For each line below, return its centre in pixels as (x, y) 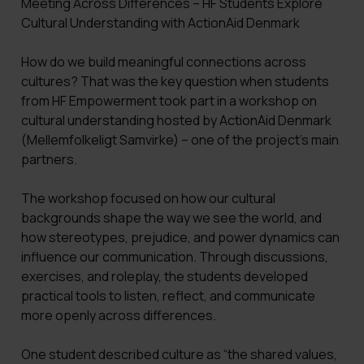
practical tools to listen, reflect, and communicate (168, 296)
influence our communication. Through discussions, (174, 257)
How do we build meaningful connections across (163, 62)
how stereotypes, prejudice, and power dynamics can (180, 238)
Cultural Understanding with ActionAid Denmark (160, 23)
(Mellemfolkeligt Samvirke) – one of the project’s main (180, 140)
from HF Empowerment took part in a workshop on (169, 101)
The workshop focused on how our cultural (148, 199)
